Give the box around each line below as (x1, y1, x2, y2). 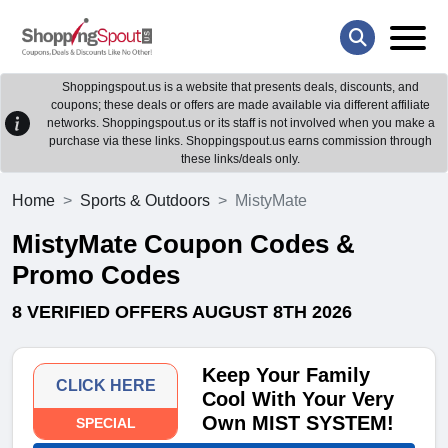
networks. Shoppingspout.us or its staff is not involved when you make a (46, 116, 435, 131)
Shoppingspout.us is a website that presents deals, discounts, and (62, 80, 419, 95)
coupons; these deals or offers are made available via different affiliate (51, 98, 430, 113)
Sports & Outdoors (80, 192, 210, 210)
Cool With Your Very (202, 388, 395, 411)
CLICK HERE (55, 377, 156, 395)
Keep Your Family (202, 364, 371, 387)
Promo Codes (12, 260, 180, 291)
